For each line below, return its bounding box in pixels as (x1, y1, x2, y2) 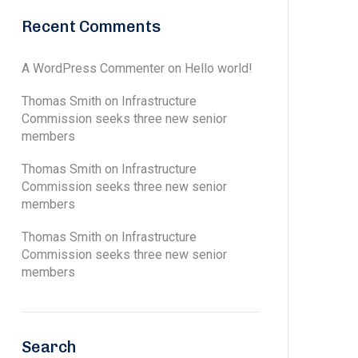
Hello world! (185, 61, 253, 76)
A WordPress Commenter (22, 61, 165, 76)
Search (22, 337, 77, 356)
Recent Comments (22, 17, 161, 36)
